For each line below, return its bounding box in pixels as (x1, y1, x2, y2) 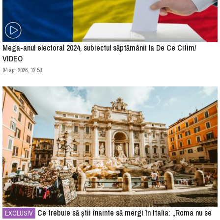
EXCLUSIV (5, 209, 33, 218)
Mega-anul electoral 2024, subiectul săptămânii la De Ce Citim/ (2, 42, 196, 53)
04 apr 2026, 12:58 (2, 66, 42, 74)
